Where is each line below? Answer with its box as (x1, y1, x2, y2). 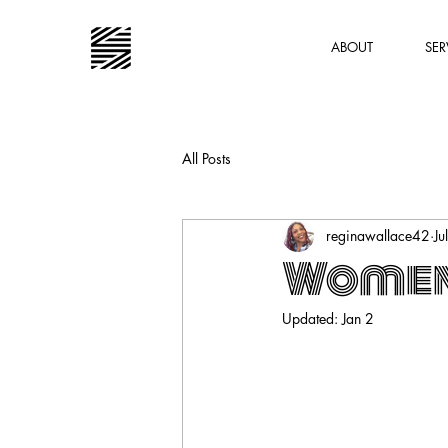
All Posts (182, 149, 231, 169)
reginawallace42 (326, 226, 430, 246)
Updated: (282, 308, 342, 328)
